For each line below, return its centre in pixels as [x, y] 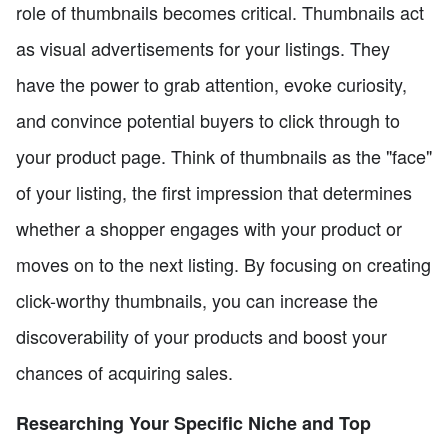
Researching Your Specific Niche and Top [193, 423]
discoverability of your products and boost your [201, 336]
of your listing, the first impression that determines [214, 192]
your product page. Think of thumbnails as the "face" [224, 156]
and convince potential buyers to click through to [208, 120]
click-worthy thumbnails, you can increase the [197, 300]
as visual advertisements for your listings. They [203, 48]
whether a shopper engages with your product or [209, 228]
